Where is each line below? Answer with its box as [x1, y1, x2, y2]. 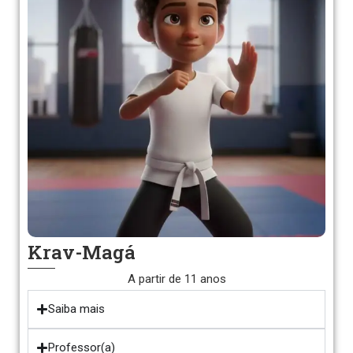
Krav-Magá [28, 240, 136, 265]
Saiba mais [48, 302, 105, 316]
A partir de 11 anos [127, 272, 226, 286]
